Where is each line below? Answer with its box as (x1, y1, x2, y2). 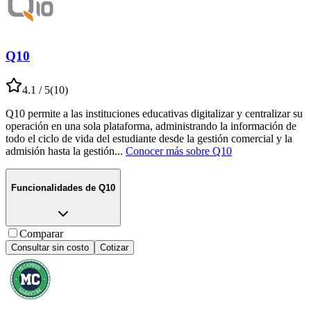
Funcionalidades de (11, 183, 96, 194)
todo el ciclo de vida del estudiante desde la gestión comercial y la (6, 132, 292, 144)
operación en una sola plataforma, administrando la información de (6, 119, 296, 132)
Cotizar (100, 242, 128, 253)
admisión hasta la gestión (6, 144, 115, 157)
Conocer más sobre (126, 144, 210, 157)
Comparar (19, 228, 63, 240)
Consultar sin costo (11, 242, 89, 253)
